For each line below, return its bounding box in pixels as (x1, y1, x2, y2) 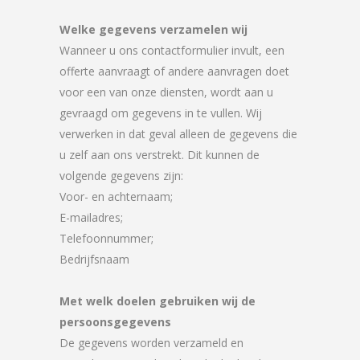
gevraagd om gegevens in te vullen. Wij (59, 105, 262, 121)
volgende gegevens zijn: (59, 168, 183, 183)
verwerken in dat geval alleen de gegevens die (59, 126, 297, 141)
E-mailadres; (59, 210, 123, 225)
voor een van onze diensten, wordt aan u (59, 84, 273, 100)
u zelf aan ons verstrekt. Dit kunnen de (59, 147, 260, 162)
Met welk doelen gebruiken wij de (59, 293, 256, 309)
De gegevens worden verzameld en (59, 335, 243, 350)
